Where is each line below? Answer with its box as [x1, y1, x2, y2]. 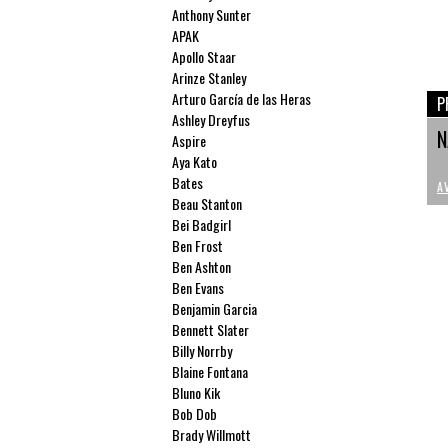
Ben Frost [172, 235, 224, 256]
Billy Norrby [172, 340, 233, 361]
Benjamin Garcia [172, 298, 258, 319]
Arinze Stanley [172, 67, 247, 88]
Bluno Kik [172, 382, 221, 403]
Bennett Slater [172, 319, 250, 340]
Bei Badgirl [172, 214, 232, 235]
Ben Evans [172, 277, 225, 298]
